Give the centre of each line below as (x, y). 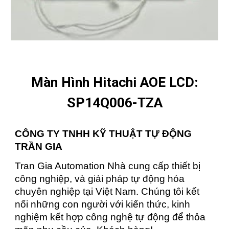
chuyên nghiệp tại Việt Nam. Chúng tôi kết (107, 192)
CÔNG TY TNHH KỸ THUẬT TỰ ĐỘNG (104, 134)
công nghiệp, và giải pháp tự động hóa (100, 179)
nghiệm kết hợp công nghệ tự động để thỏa (110, 217)
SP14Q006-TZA (114, 103)
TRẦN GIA (39, 147)
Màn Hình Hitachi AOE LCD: (114, 83)
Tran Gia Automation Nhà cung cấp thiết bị (108, 166)
